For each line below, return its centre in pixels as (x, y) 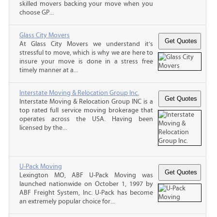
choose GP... (37, 12)
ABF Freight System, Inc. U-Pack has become (86, 193)
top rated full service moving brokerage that (86, 110)
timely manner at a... (49, 70)
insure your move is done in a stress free (86, 61)
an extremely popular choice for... (67, 201)
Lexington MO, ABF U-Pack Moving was (86, 175)
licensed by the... (43, 128)
